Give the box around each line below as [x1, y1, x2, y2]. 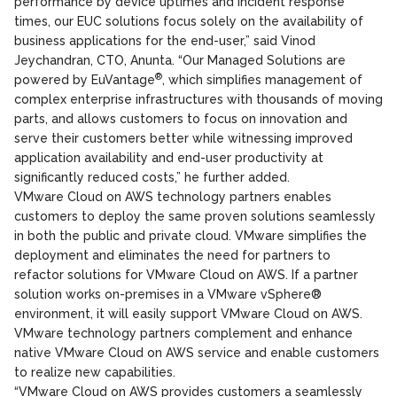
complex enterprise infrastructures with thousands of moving [14, 92, 383, 106]
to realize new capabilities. [14, 365, 175, 379]
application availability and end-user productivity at [14, 151, 323, 165]
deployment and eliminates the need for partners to [14, 248, 331, 262]
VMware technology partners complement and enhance [14, 326, 353, 340]
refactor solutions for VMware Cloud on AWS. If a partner [14, 268, 358, 282]
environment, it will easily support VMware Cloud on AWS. [14, 307, 362, 321]
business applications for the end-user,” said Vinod [14, 34, 315, 48]
